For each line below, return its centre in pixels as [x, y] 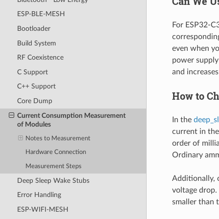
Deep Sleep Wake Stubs [53, 180]
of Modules [34, 124]
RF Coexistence [40, 58]
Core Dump [34, 101]
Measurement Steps [54, 166]
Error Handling [39, 195]
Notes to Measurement [58, 138]
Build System [36, 43]
